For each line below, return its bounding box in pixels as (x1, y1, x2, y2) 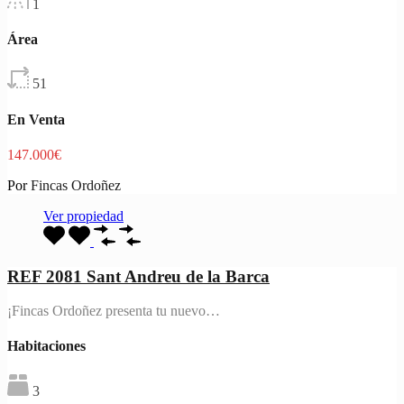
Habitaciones (7, 338, 86, 354)
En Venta (7, 111, 65, 127)
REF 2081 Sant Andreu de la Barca (7, 266, 270, 286)
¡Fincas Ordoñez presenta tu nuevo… (7, 303, 220, 319)
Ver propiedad (43, 207, 124, 224)
